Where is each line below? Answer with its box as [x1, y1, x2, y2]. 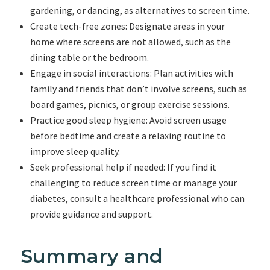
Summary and [20, 244, 163, 268]
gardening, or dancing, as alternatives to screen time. [30, 4, 250, 16]
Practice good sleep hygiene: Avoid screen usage [30, 114, 227, 126]
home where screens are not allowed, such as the [30, 36, 231, 48]
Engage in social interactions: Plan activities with [30, 67, 233, 79]
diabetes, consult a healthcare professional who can [30, 192, 245, 204]
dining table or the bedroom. [30, 51, 149, 63]
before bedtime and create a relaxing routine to [30, 130, 226, 142]
